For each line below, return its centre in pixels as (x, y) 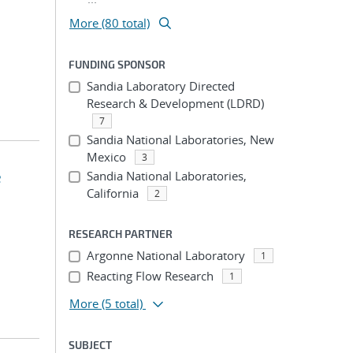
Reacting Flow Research (150, 276)
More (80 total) (110, 23)
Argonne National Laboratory (165, 255)
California (112, 193)
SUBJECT (90, 345)
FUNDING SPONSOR (117, 64)
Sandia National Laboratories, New (180, 139)
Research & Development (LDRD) (175, 103)
